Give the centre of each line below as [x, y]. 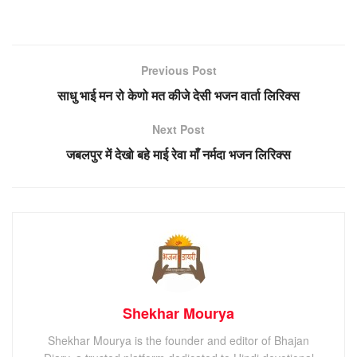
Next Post [178, 129]
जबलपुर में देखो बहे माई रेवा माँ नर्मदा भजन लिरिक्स [178, 154]
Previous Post [178, 70]
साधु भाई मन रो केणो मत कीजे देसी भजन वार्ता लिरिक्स [178, 95]
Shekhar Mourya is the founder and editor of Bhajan [178, 340]
